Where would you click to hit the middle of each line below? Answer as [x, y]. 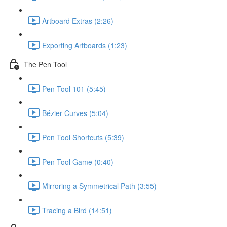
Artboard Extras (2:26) [78, 21]
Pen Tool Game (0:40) [78, 161]
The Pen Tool [45, 64]
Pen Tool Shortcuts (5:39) [83, 137]
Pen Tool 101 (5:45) [74, 88]
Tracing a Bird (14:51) [77, 210]
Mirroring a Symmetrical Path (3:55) [99, 186]
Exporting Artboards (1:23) [85, 45]
